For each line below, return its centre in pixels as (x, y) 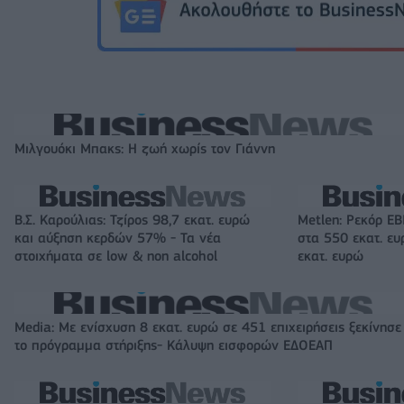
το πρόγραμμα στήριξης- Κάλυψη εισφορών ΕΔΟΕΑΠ (174, 345)
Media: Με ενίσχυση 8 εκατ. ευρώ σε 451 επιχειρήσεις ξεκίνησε (208, 327)
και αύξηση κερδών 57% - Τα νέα (118, 238)
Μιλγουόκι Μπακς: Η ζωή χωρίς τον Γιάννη (145, 148)
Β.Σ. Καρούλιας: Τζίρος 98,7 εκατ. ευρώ (132, 220)
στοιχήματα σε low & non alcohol (116, 256)
